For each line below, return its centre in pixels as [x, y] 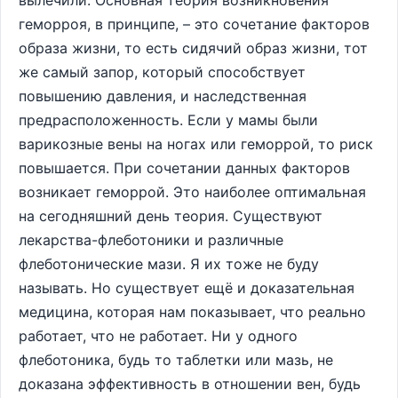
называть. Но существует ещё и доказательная [187, 288]
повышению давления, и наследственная [163, 96]
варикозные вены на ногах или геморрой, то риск [196, 144]
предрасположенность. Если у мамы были [168, 120]
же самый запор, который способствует [162, 72]
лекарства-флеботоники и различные [151, 240]
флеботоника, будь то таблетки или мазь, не [176, 360]
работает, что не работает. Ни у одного [158, 336]
